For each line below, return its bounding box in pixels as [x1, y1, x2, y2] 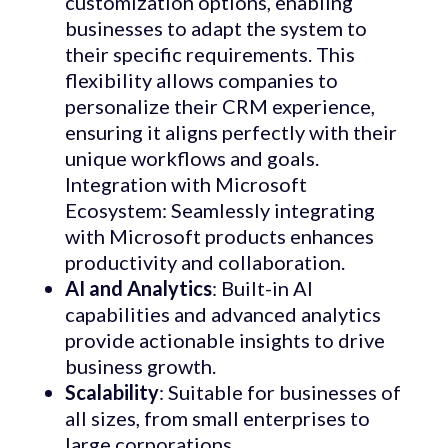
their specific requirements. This [64, 42, 355, 67]
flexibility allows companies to [64, 68, 338, 93]
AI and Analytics [64, 276, 212, 301]
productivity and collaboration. [64, 250, 345, 275]
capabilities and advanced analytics [64, 302, 381, 327]
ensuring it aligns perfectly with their [64, 120, 397, 145]
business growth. [64, 354, 216, 379]
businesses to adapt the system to [64, 16, 367, 41]
